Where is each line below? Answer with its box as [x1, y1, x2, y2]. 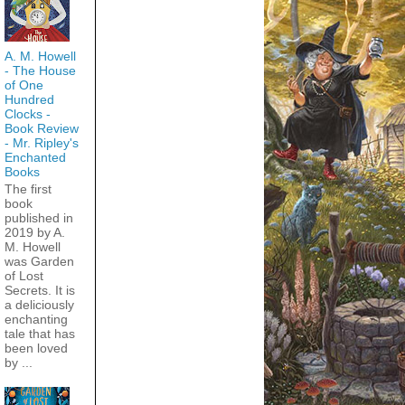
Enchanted [4, 149, 66, 165]
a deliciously [4, 297, 74, 312]
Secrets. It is [4, 282, 75, 297]
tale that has [4, 325, 75, 341]
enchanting [4, 311, 68, 326]
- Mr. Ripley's [4, 135, 79, 150]
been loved [4, 340, 68, 355]
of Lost [4, 268, 43, 283]
